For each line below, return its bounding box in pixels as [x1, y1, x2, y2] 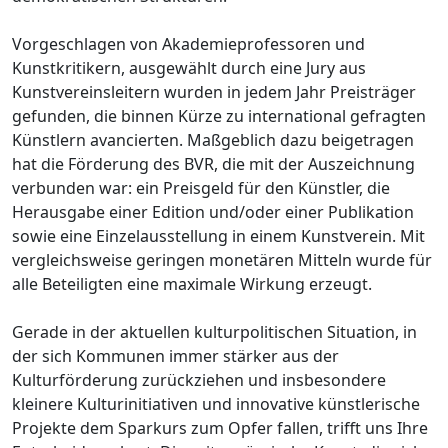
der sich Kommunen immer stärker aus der [12, 344, 339, 367]
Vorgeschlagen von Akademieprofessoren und [12, 32, 365, 55]
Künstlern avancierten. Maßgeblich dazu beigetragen [12, 128, 414, 151]
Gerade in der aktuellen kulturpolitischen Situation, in [12, 320, 417, 343]
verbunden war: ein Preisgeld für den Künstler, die [12, 176, 390, 199]
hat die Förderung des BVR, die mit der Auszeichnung [12, 152, 415, 175]
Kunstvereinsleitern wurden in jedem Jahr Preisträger [12, 80, 416, 103]
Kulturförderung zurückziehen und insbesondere [12, 368, 386, 391]
